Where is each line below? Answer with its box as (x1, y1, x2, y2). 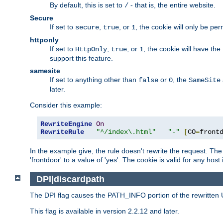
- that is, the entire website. (128, 1, 216, 9)
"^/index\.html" (96, 128, 156, 136)
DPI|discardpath (36, 174, 105, 184)
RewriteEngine (40, 120, 92, 128)
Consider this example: (30, 101, 102, 109)
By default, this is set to (50, 1, 124, 9)
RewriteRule (40, 128, 84, 136)
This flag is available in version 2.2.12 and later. (30, 207, 179, 216)
